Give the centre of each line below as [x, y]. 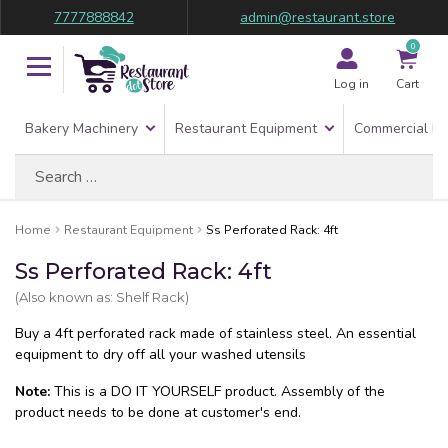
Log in [351, 84]
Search [36, 163]
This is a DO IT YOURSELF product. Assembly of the [217, 391]
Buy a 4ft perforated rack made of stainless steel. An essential [215, 333]
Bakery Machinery [81, 128]
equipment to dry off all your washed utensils [160, 354]
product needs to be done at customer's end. [158, 412]
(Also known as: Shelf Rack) [102, 297]
